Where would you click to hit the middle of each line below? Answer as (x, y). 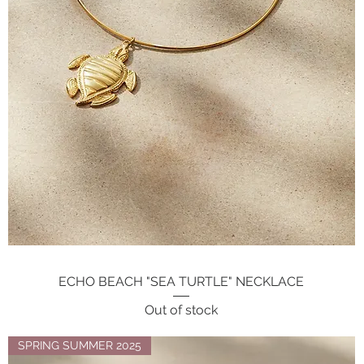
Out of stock (182, 310)
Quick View (182, 281)
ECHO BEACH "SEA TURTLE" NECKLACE (182, 282)
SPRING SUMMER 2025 (79, 345)
